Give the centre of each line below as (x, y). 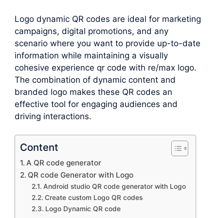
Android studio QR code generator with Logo (114, 187)
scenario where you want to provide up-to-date (108, 43)
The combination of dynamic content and (95, 80)
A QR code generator (64, 163)
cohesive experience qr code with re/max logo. (106, 67)
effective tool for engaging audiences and (96, 104)
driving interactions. (53, 116)
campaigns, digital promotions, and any (91, 31)
